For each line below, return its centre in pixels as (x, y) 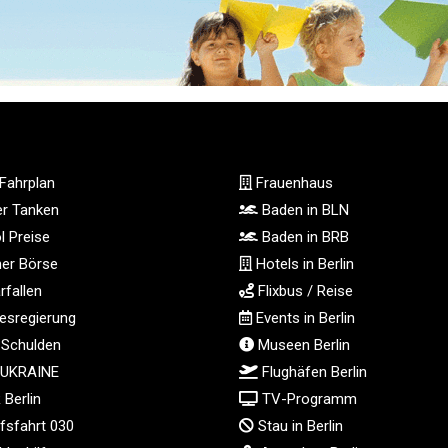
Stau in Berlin (298, 425)
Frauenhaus (292, 182)
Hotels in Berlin (303, 263)
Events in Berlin (303, 317)
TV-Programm (307, 398)
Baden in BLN (303, 209)
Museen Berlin (302, 344)
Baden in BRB (303, 236)
